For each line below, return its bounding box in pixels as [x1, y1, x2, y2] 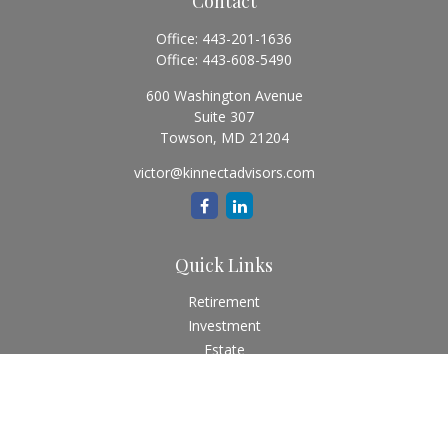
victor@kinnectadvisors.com [133, 163, 315, 182]
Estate [203, 340, 245, 359]
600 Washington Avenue [145, 86, 303, 105]
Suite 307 [194, 107, 254, 126]
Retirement [188, 292, 260, 311]
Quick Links [175, 253, 273, 277]
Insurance [192, 364, 256, 383]
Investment [187, 316, 261, 335]
